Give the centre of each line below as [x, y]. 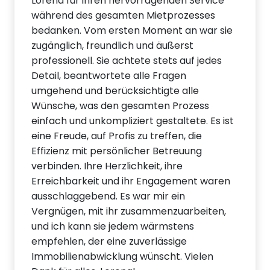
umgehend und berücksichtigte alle [115, 91]
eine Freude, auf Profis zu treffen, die [117, 136]
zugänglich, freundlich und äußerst [113, 46]
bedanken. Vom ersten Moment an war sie [132, 31]
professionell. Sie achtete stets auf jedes [127, 61]
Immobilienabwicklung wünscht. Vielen [123, 257]
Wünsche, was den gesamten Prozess [121, 106]
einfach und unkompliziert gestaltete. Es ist [133, 121]
